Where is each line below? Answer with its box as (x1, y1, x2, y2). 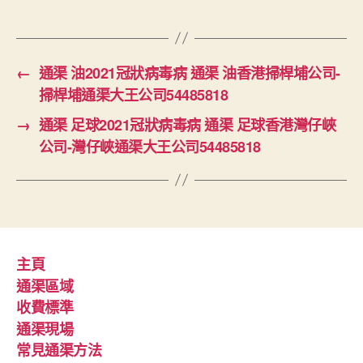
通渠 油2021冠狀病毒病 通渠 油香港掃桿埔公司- (38, 62, 340, 83)
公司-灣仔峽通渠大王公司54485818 (38, 135, 261, 157)
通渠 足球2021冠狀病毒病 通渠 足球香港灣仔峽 (38, 113, 336, 135)
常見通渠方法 (16, 340, 102, 361)
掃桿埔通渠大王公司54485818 (38, 83, 228, 105)
